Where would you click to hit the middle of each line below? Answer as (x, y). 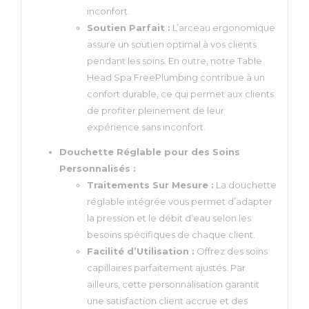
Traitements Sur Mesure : (150, 185)
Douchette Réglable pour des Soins (150, 152)
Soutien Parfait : (129, 28)
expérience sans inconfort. (146, 127)
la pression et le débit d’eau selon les (169, 218)
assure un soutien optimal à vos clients (172, 44)
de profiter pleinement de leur (156, 110)
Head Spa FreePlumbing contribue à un (176, 77)
